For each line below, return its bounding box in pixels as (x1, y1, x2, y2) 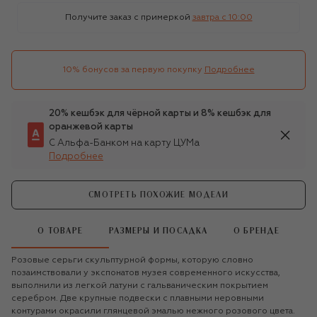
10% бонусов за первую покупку (62, 65, 202, 74)
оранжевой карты (49, 122, 133, 132)
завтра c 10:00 (192, 13, 253, 22)
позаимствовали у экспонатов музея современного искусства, (11, 268, 280, 277)
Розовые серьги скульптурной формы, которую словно (11, 255, 253, 265)
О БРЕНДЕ (234, 227, 280, 236)
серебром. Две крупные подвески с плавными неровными (11, 294, 264, 303)
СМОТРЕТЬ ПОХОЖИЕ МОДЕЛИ (88, 190, 229, 199)
